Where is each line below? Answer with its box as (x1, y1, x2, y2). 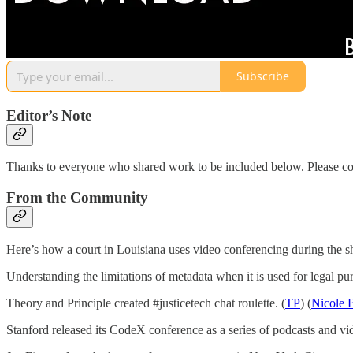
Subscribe (236, 69, 289, 84)
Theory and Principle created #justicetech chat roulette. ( (6, 295, 285, 310)
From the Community (6, 188, 148, 206)
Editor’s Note (6, 106, 91, 124)
